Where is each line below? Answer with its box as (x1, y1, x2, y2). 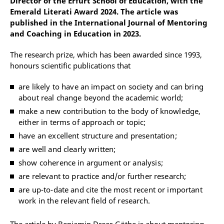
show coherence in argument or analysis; (18, 157, 163, 167)
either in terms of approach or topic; (18, 117, 146, 127)
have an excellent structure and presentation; (18, 130, 177, 140)
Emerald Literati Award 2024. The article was (10, 6, 178, 16)
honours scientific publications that (10, 60, 130, 70)
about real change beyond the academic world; (18, 92, 183, 102)
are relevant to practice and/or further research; (18, 171, 186, 181)
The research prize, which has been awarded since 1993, (10, 49, 202, 59)
